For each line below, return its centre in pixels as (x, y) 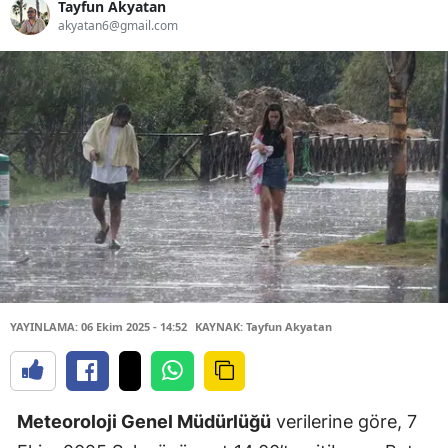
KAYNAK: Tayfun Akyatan (263, 327)
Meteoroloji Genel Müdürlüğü (144, 422)
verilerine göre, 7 (344, 422)
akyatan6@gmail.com (118, 25)
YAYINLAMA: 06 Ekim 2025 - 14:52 (98, 327)
